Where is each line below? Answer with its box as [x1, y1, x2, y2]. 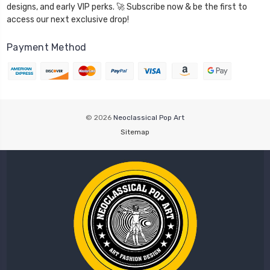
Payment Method [7, 41, 87, 53]
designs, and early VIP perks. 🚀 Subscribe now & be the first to [7, 1, 116, 12]
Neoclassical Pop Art [113, 113, 184, 122]
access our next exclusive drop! [36, 14, 129, 25]
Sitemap [121, 127, 149, 136]
